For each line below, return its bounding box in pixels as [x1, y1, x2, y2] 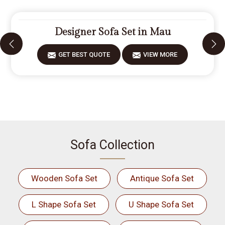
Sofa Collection [70, 138, 155, 152]
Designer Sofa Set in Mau [54, 26, 171, 38]
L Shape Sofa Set [31, 199, 96, 209]
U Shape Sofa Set [128, 199, 194, 209]
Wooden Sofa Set [31, 173, 97, 183]
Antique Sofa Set [130, 173, 194, 183]
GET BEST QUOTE [58, 51, 110, 58]
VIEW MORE [143, 51, 177, 58]
